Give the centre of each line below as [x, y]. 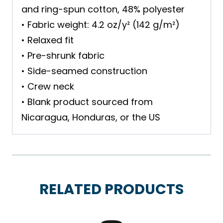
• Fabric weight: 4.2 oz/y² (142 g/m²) [101, 25]
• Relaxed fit [48, 40]
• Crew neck [48, 87]
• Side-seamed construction [84, 71]
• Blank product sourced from [87, 102]
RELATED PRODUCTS [111, 189]
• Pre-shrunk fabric [63, 56]
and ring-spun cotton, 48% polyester [103, 9]
